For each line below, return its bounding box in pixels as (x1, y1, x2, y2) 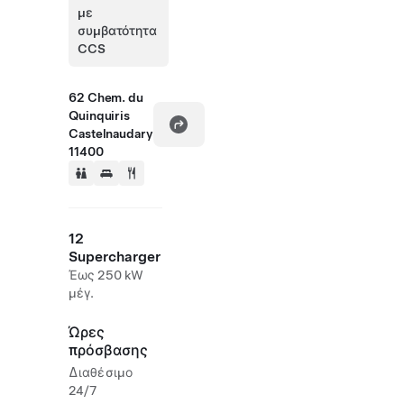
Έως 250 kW (69, 268, 143, 282)
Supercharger (69, 248, 161, 265)
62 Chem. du (69, 90, 143, 105)
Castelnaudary (69, 126, 153, 141)
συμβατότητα (78, 23, 157, 38)
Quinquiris (69, 108, 131, 123)
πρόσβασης (69, 342, 148, 359)
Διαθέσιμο (69, 365, 133, 380)
